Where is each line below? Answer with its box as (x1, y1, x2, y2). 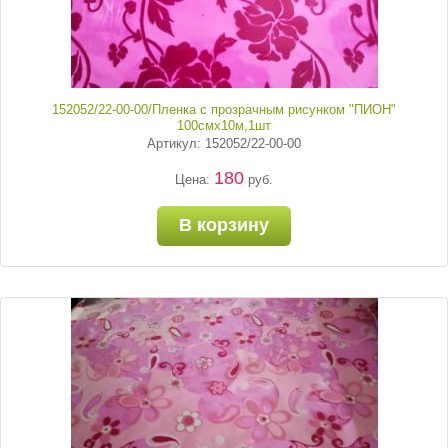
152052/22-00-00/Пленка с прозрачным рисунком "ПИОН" (52, 102, 396, 117)
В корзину (179, 215, 269, 235)
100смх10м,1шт (177, 118, 271, 133)
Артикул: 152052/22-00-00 (147, 136, 301, 151)
